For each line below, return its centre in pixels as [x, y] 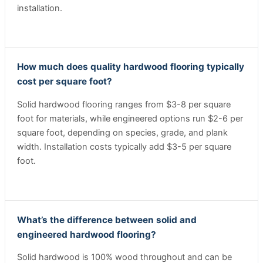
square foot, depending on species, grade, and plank [122, 133]
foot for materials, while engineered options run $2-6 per [130, 119]
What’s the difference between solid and [107, 220]
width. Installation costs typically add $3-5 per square [124, 147]
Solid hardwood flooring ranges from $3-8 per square [124, 104]
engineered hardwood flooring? [87, 234]
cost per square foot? [65, 82]
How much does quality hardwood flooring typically [131, 67]
